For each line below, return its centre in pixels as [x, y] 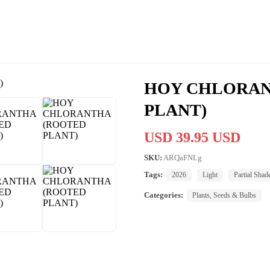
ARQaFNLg [183, 157]
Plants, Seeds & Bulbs [224, 195]
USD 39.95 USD [192, 137]
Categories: [164, 195]
